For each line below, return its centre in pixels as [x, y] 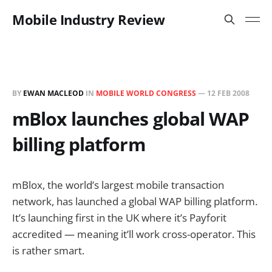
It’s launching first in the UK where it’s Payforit [119, 218]
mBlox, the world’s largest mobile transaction [118, 185]
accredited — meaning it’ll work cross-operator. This [134, 234]
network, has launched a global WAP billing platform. [135, 201]
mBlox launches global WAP [131, 119]
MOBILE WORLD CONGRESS [146, 93]
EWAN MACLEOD [53, 93]
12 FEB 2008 [228, 93]
